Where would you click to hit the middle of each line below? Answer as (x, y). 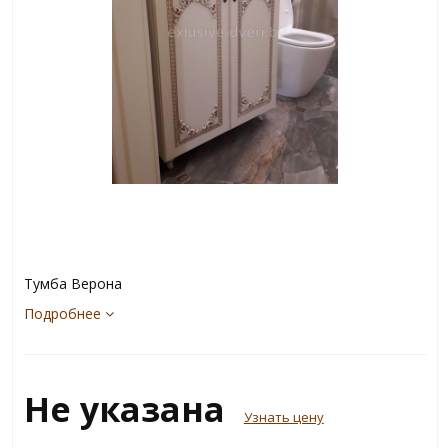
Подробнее (64, 313)
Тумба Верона (72, 283)
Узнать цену (283, 416)
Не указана (128, 408)
